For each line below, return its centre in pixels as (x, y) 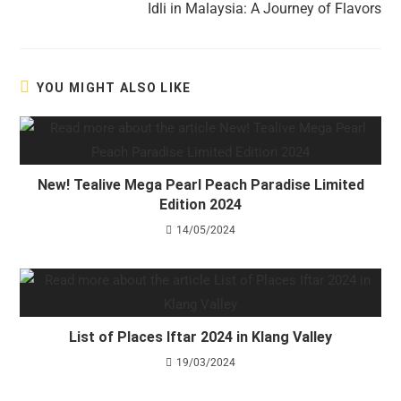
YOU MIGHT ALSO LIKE (114, 87)
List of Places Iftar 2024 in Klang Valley (200, 337)
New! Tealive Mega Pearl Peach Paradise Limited (200, 184)
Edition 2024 (200, 204)
